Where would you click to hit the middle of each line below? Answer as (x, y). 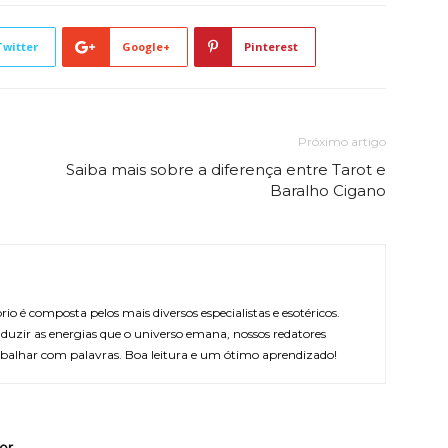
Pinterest (271, 47)
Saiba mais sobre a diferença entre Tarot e (226, 170)
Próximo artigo (342, 142)
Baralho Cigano (328, 191)
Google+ (146, 47)
